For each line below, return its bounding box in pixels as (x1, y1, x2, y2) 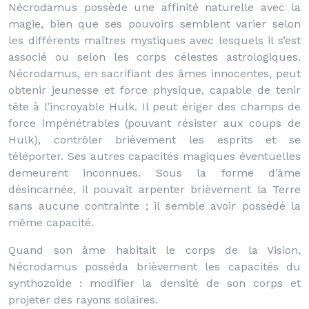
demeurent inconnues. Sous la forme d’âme (8, 166, 301, 179)
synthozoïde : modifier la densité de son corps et (8, 277, 301, 290)
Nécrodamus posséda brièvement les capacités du (8, 260, 301, 273)
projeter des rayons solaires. (8, 293, 158, 306)
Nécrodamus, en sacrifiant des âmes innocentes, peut (8, 67, 301, 80)
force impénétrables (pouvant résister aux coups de (8, 117, 301, 130)
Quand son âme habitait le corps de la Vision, (8, 243, 301, 257)
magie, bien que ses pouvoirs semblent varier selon (8, 17, 301, 30)
